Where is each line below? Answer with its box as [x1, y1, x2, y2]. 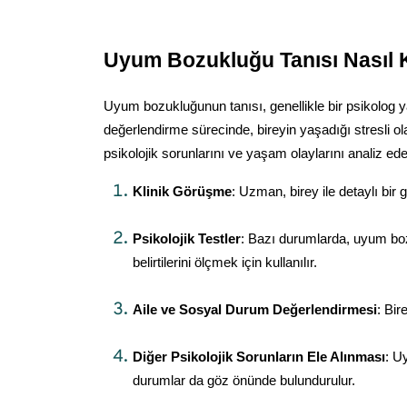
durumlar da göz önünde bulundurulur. [133, 373, 355, 388]
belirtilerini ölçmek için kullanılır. [133, 255, 317, 270]
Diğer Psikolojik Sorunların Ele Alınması [133, 350, 385, 364]
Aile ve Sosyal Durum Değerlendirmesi [133, 303, 377, 317]
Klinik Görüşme [133, 184, 232, 199]
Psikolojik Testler [133, 232, 241, 246]
